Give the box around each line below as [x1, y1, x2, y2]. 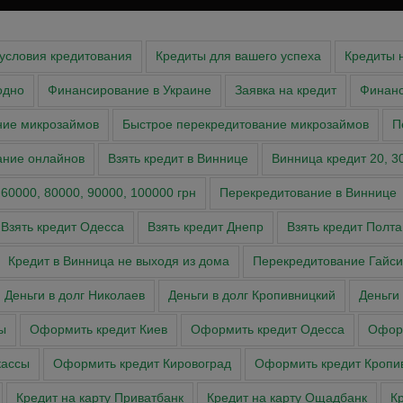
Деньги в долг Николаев [4, 289, 145, 303]
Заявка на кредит [235, 84, 336, 98]
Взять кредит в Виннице [108, 152, 248, 166]
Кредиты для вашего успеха [156, 49, 321, 64]
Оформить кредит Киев [29, 323, 167, 337]
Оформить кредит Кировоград [53, 357, 231, 372]
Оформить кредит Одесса [190, 323, 345, 337]
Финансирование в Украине [48, 84, 211, 98]
